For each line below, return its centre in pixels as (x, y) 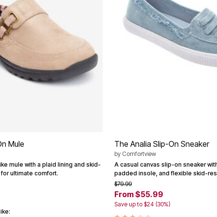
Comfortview (139, 154)
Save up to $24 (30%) (142, 204)
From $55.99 (139, 194)
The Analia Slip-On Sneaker (162, 144)
